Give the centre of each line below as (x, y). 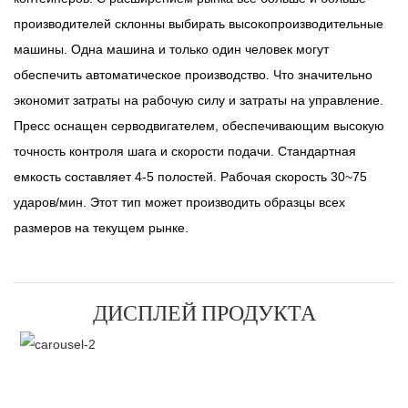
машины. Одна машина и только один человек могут (171, 50)
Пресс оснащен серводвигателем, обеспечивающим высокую (199, 126)
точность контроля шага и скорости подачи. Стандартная (185, 152)
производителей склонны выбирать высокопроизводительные (199, 24)
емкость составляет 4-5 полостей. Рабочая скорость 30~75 (190, 177)
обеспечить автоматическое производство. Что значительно (193, 75)
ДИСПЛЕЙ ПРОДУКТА (204, 312)
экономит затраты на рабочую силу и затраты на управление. (199, 101)
